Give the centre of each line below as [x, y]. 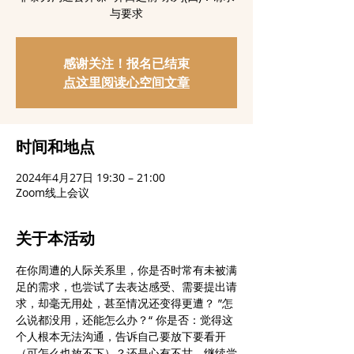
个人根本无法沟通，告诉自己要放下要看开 [121, 336]
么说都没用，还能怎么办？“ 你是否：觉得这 [124, 320]
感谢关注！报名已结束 [126, 63]
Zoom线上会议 [53, 192]
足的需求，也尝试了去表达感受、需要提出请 [126, 286]
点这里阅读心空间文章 [126, 82]
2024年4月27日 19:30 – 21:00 [90, 177]
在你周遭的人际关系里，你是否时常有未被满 [126, 270]
